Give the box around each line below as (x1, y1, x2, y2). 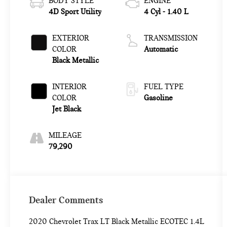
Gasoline (143, 93, 173, 103)
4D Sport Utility (48, 7, 101, 17)
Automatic (143, 45, 178, 54)
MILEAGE (48, 131, 82, 140)
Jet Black (52, 104, 81, 114)
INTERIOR (52, 82, 87, 92)
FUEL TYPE (143, 82, 183, 92)
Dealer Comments (28, 194, 103, 206)
